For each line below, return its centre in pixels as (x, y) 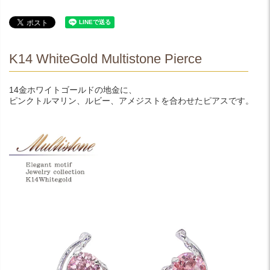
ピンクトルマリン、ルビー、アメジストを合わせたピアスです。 (131, 100)
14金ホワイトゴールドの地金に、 (73, 89)
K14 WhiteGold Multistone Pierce (105, 58)
